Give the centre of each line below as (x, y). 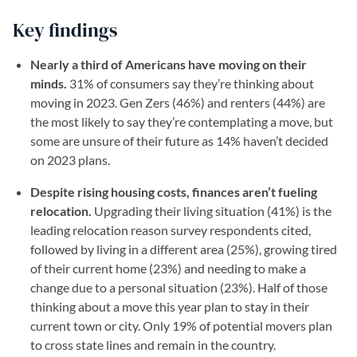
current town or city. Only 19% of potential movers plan (181, 326)
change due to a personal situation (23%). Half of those (179, 287)
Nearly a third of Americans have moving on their (169, 64)
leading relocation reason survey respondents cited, (171, 230)
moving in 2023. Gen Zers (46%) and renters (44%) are (178, 102)
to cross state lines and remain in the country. (153, 345)
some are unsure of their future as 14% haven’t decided (179, 141)
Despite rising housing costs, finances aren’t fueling (174, 192)
